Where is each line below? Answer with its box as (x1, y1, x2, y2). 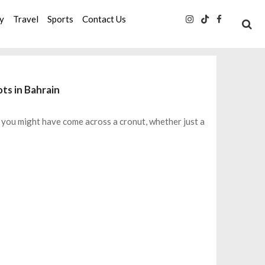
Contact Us (82, 13, 127, 24)
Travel (13, 13, 39, 24)
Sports (47, 13, 74, 24)
